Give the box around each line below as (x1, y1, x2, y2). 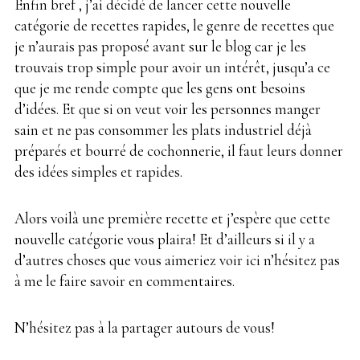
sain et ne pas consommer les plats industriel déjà (14, 120, 312, 139)
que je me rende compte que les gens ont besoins (14, 78, 305, 97)
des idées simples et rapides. (14, 162, 182, 181)
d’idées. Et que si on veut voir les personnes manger (14, 99, 321, 118)
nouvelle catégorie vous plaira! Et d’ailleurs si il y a (14, 229, 315, 248)
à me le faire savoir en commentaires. (14, 271, 235, 290)
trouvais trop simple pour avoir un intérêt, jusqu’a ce (14, 57, 330, 76)
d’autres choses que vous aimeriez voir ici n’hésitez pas (14, 250, 340, 269)
